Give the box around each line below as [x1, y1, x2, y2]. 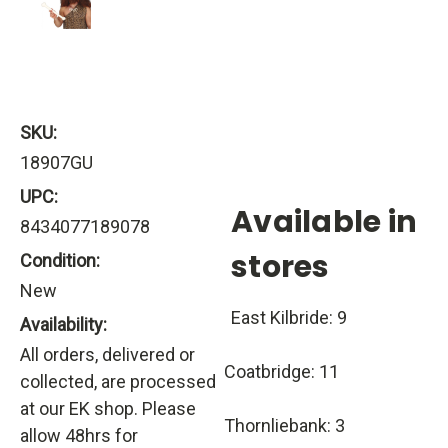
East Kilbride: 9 [231, 307, 347, 329]
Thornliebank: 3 [224, 415, 345, 437]
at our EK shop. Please [20, 398, 196, 420]
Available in [231, 201, 417, 244]
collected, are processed [20, 371, 216, 393]
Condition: [20, 250, 100, 272]
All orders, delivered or [20, 344, 195, 366]
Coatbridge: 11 [224, 361, 339, 383]
